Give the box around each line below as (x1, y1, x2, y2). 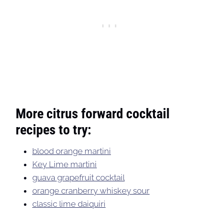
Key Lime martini (32, 159, 97, 169)
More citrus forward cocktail (16, 105, 170, 122)
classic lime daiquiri (32, 198, 106, 209)
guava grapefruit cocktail (32, 172, 125, 182)
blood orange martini (32, 146, 111, 156)
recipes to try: (16, 121, 91, 138)
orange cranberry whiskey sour (32, 185, 150, 196)
